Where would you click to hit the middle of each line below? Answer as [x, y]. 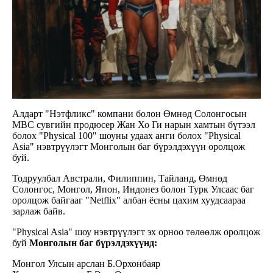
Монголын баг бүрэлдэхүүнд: [94, 243]
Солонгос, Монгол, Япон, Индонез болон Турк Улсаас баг [133, 190]
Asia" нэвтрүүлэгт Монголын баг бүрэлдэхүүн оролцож [129, 147]
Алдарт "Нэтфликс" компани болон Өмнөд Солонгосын [129, 114]
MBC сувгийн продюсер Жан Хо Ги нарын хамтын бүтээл [134, 125]
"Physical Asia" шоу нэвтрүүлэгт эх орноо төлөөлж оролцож [136, 232]
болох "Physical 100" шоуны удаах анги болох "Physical [126, 136]
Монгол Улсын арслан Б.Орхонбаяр [86, 264]
